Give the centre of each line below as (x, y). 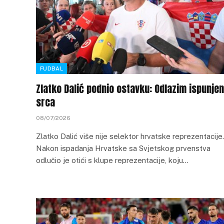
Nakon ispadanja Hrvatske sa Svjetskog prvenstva (123, 148)
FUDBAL (51, 68)
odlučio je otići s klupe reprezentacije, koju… (112, 160)
